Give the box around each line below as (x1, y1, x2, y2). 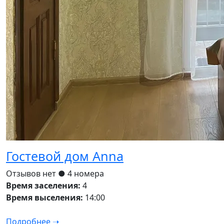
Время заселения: (6, 180, 80, 191)
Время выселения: (6, 192, 83, 203)
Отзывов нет (6, 168, 58, 179)
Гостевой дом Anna (6, 147, 123, 165)
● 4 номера (58, 168, 104, 179)
